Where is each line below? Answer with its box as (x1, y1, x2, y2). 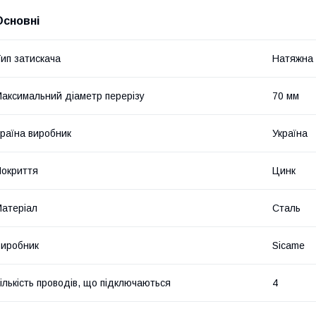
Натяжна (272, 53, 313, 65)
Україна (272, 128, 308, 140)
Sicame (272, 240, 305, 252)
